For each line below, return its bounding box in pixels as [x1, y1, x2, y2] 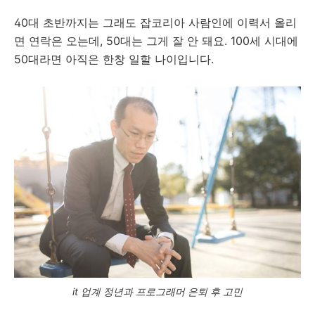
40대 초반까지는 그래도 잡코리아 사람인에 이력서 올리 [14, 15, 297, 30]
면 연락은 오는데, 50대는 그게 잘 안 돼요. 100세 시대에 [14, 34, 298, 48]
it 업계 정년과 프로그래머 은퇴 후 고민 [72, 285, 243, 297]
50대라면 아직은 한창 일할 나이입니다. [14, 52, 214, 66]
